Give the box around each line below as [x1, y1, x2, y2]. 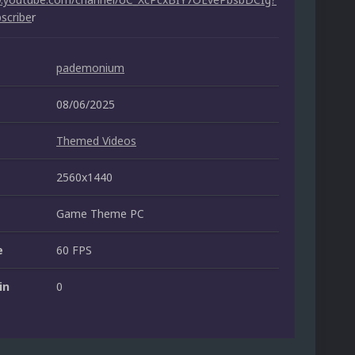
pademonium [56, 60, 124, 76]
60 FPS [56, 242, 92, 258]
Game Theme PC [56, 206, 144, 222]
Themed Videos [56, 133, 136, 149]
